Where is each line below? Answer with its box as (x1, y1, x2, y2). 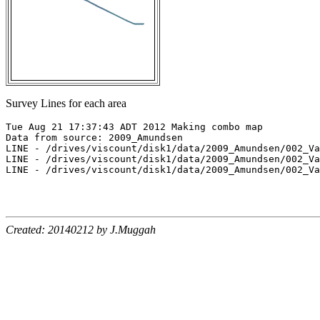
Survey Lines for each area (6, 97, 126, 110)
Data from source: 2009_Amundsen (6, 132, 183, 144)
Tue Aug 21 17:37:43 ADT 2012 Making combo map (6, 121, 263, 133)
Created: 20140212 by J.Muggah (6, 224, 156, 236)
